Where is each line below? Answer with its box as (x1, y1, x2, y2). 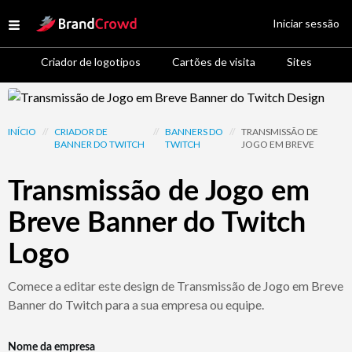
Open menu (13, 20, 75, 35)
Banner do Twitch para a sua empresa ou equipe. (8, 297, 264, 312)
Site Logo (35, 13, 86, 28)
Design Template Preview (7, 89, 145, 104)
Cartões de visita (171, 55, 255, 68)
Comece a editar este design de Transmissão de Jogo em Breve (8, 278, 343, 293)
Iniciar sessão (273, 16, 339, 30)
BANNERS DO (164, 126, 223, 137)
